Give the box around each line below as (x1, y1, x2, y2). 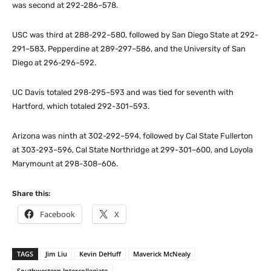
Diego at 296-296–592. (12, 57, 96, 67)
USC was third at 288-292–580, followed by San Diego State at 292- (12, 30, 258, 39)
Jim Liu (45, 249, 67, 258)
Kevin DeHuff (79, 249, 121, 258)
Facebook (40, 208, 75, 220)
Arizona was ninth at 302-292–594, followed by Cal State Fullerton (12, 131, 253, 140)
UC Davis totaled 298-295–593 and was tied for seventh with (12, 87, 233, 97)
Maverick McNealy (133, 249, 191, 258)
